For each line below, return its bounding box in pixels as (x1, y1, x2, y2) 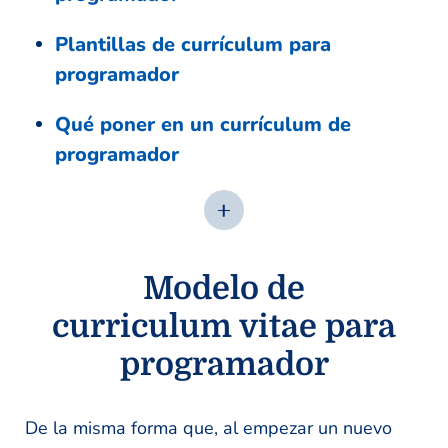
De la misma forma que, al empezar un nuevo (25, 415, 392, 440)
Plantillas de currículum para (55, 30, 331, 58)
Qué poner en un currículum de (55, 110, 351, 138)
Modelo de (143, 269, 305, 307)
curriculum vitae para (52, 307, 396, 345)
